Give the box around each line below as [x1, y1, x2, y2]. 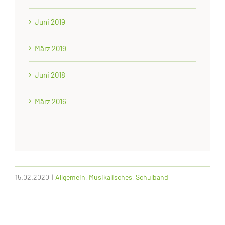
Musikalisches [89, 172, 132, 181]
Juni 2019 [35, 17, 66, 26]
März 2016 [35, 96, 67, 106]
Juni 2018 [35, 70, 66, 79]
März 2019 [35, 43, 67, 53]
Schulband [136, 172, 168, 181]
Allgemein [55, 172, 85, 181]
